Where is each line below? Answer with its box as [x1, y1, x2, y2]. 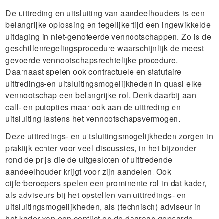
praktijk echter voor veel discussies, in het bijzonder [5, 142, 197, 153]
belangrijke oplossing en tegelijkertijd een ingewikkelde [5, 19, 211, 30]
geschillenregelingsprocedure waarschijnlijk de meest [5, 43, 204, 54]
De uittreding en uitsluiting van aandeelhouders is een [5, 7, 205, 19]
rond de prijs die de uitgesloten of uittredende [5, 154, 173, 165]
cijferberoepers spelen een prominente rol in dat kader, [5, 177, 207, 189]
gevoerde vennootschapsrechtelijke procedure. [5, 54, 178, 66]
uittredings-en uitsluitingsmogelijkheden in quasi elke [5, 78, 202, 89]
